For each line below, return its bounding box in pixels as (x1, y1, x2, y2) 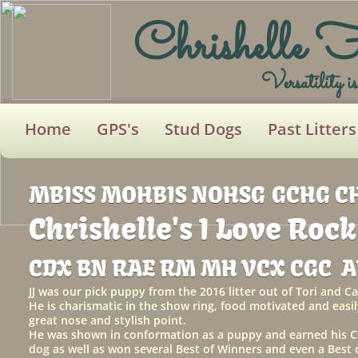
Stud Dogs (165, 118, 242, 140)
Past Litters (268, 118, 356, 140)
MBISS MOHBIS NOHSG (28, 181, 265, 209)
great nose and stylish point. (28, 312, 186, 328)
